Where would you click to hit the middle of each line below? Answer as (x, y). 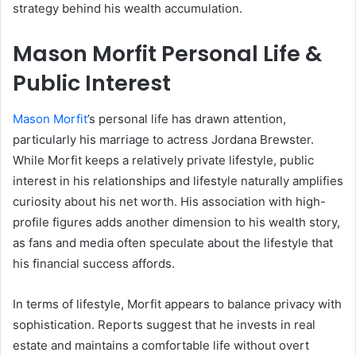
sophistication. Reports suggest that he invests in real (164, 324)
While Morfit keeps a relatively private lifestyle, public (163, 160)
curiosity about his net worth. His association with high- (169, 201)
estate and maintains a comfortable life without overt (161, 345)
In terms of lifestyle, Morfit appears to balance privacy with (177, 304)
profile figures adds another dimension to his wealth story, (176, 222)
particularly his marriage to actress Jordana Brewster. (163, 139)
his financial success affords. (94, 263)
